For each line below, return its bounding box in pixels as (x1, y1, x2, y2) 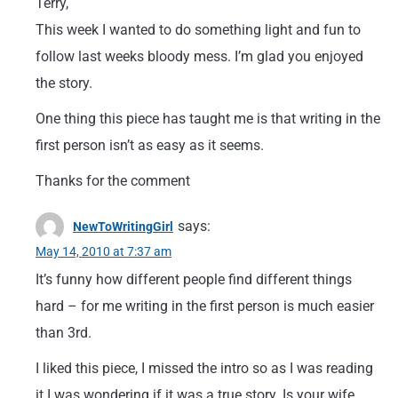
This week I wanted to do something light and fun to (36, 21, 361, 38)
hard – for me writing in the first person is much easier (36, 298, 374, 314)
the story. (36, 75, 92, 92)
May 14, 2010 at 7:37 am (36, 244, 171, 259)
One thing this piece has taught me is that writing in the (36, 110, 380, 127)
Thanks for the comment (36, 172, 190, 189)
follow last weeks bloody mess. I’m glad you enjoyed (36, 48, 363, 65)
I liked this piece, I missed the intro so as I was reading (36, 360, 373, 377)
